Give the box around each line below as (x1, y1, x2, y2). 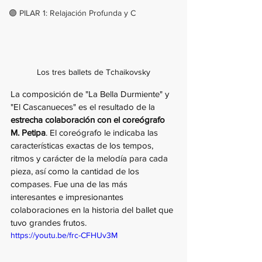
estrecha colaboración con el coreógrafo (11, 115, 167, 125)
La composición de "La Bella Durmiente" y (11, 89, 171, 99)
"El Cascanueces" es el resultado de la (11, 102, 157, 112)
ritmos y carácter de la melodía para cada (11, 153, 170, 164)
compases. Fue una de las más (11, 179, 130, 189)
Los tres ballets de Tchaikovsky (37, 67, 150, 77)
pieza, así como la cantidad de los (11, 166, 142, 177)
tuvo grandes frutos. (11, 218, 87, 228)
